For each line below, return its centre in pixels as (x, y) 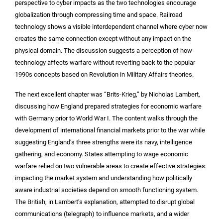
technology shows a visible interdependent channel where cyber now (111, 26)
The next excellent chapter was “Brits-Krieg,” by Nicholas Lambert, (108, 95)
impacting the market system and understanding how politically (104, 178)
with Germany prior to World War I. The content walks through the (106, 118)
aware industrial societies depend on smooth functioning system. (107, 190)
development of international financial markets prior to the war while (110, 130)
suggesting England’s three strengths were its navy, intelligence (104, 142)
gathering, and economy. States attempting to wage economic (102, 154)
